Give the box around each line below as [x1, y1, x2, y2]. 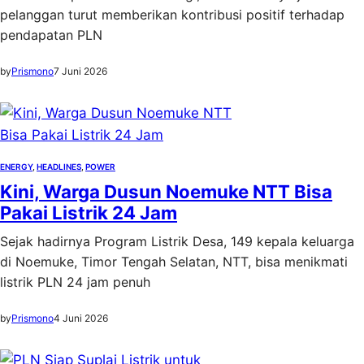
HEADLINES [37, 162, 81, 171]
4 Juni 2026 [54, 312, 108, 324]
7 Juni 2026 [54, 65, 107, 77]
